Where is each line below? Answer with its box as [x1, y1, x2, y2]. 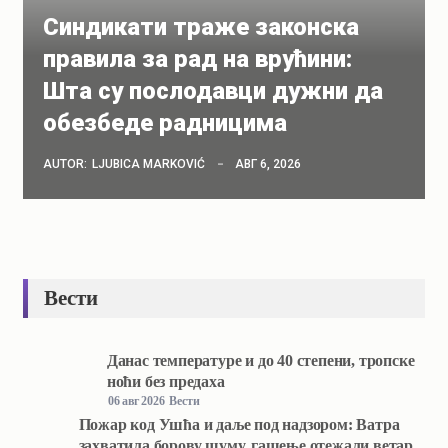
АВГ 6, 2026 [235, 156, 302, 171]
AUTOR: [43, 156, 88, 171]
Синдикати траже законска [43, 12, 360, 41]
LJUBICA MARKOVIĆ [92, 156, 206, 171]
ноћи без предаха [106, 372, 225, 390]
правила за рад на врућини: [43, 44, 353, 73]
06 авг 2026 [107, 393, 165, 408]
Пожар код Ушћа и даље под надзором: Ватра [78, 415, 400, 433]
